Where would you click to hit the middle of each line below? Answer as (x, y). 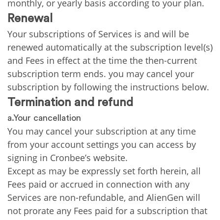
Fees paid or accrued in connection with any (98, 184)
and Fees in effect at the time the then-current (102, 60)
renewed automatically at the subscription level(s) (110, 47)
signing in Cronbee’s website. (68, 158)
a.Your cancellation (44, 118)
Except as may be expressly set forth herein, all (104, 171)
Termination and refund (70, 103)
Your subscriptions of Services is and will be (98, 34)
